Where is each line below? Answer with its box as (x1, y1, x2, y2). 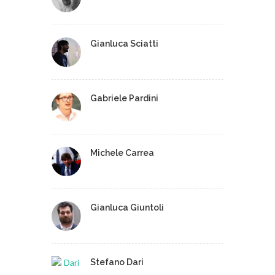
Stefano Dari (90, 257, 144, 267)
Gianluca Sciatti (90, 39, 158, 48)
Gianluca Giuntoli (90, 203, 164, 212)
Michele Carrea (90, 148, 154, 158)
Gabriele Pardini (90, 93, 158, 103)
